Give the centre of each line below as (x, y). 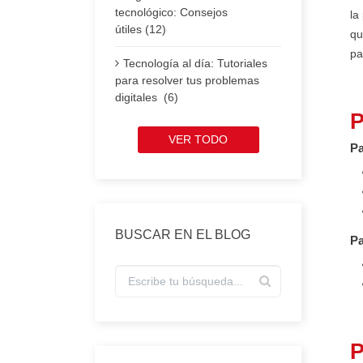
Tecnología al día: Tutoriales (195, 64)
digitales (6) (147, 98)
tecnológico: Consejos (171, 13)
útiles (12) (141, 30)
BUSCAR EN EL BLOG (183, 235)
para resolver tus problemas (187, 81)
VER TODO (198, 140)
